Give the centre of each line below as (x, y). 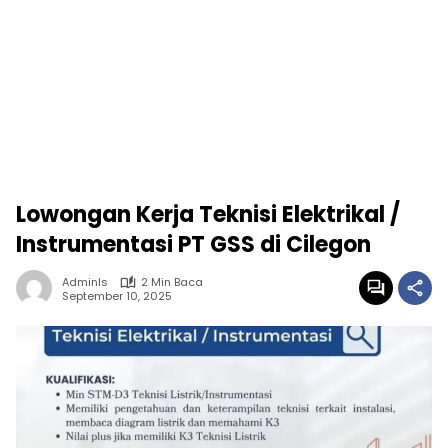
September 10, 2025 (117, 295)
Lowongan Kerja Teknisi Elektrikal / (208, 214)
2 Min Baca (172, 282)
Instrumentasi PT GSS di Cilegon (193, 244)
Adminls (85, 282)
